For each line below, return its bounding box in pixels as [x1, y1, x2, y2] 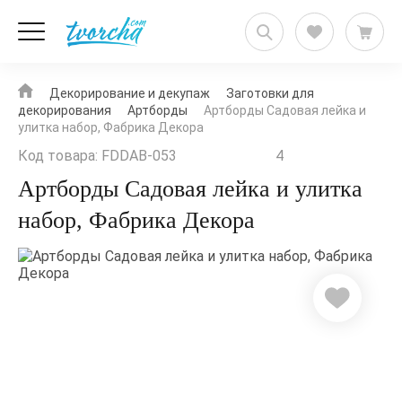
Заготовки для [226, 86, 314, 100]
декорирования [18, 103, 111, 118]
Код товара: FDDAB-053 [18, 147, 177, 164]
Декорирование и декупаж [49, 86, 210, 100]
